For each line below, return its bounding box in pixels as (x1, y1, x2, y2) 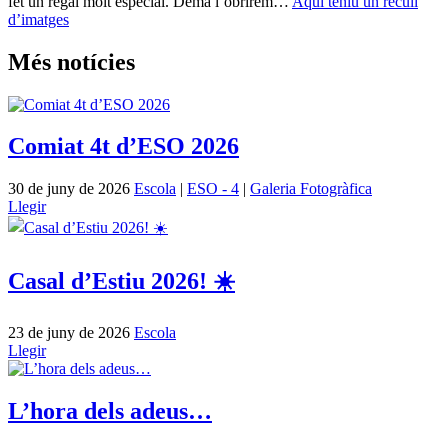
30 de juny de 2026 (8, 180, 134, 198)
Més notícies (8, 48, 135, 75)
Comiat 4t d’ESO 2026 (8, 133, 239, 160)
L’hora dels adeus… (8, 398, 212, 425)
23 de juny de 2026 (8, 324, 134, 342)
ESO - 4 (187, 180, 239, 198)
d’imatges (8, 10, 69, 28)
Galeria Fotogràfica (250, 180, 372, 198)
